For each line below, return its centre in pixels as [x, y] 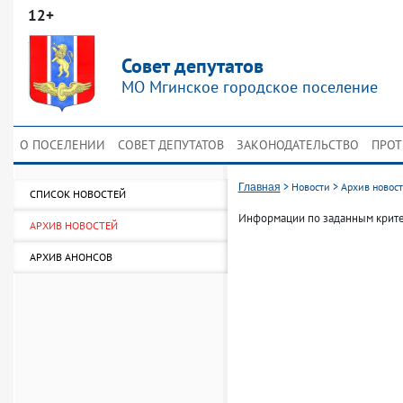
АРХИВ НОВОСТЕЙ [74, 225]
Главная [259, 187]
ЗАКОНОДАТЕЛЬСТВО [298, 145]
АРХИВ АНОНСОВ [71, 257]
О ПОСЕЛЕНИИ [63, 145]
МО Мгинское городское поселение [250, 87]
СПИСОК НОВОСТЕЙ [78, 194]
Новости [310, 187]
